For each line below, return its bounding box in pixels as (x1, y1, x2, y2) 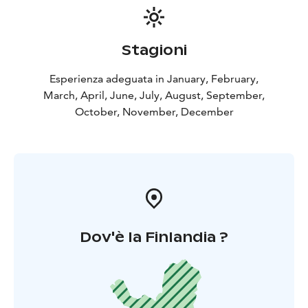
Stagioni (121, 41, 187, 59)
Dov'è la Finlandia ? (80, 228, 228, 246)
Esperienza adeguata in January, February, (49, 71, 258, 85)
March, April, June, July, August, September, (43, 88, 265, 102)
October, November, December (74, 104, 234, 118)
